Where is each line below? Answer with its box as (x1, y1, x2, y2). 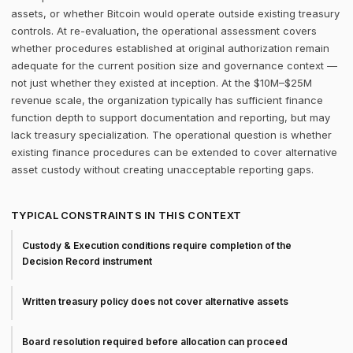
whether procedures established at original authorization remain (11, 42, 329, 54)
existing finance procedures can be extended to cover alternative (11, 146, 337, 158)
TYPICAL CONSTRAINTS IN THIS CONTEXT (11, 209, 242, 221)
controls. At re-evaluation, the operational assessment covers (11, 24, 317, 37)
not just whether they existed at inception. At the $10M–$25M (11, 76, 312, 89)
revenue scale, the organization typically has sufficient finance (11, 94, 323, 106)
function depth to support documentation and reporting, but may (11, 111, 330, 124)
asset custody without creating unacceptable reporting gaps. (11, 163, 314, 176)
